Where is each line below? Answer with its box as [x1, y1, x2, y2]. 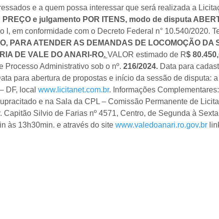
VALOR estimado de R [107, 50, 186, 59]
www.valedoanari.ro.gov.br [115, 121, 207, 129]
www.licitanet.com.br [38, 86, 109, 94]
